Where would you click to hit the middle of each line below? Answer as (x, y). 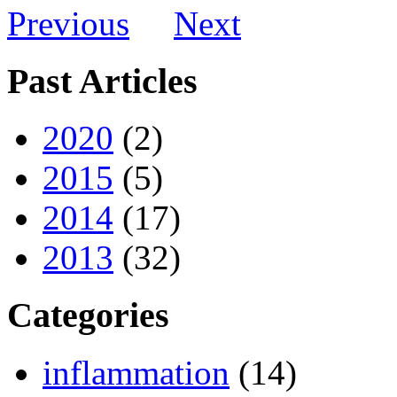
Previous (68, 24)
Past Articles (102, 81)
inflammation (136, 372)
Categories (88, 315)
